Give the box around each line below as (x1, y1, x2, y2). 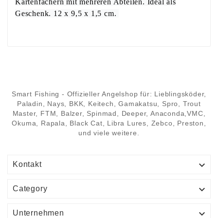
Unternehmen (13, 208, 64, 217)
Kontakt (13, 160, 42, 168)
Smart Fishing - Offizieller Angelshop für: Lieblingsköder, (11, 90, 207, 98)
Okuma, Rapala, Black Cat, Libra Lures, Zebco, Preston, (12, 119, 206, 127)
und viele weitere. (78, 128, 140, 137)
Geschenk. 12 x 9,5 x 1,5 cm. (15, 9, 119, 18)
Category (13, 184, 48, 193)
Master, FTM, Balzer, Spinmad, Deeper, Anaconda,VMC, (12, 109, 206, 117)
